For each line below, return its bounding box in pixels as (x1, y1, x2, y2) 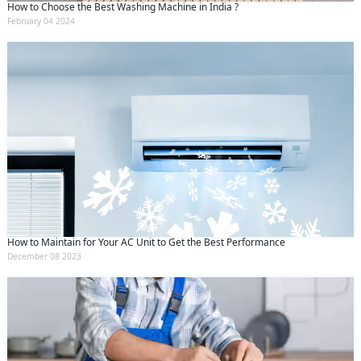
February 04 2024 (7, 15, 75, 27)
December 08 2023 (7, 250, 81, 262)
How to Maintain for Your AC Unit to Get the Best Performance (7, 234, 285, 249)
